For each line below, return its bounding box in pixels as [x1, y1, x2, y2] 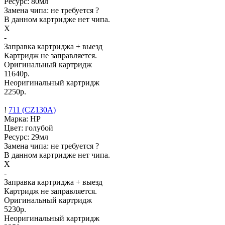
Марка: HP [4, 114, 41, 123]
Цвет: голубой [4, 123, 53, 132]
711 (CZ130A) [9, 105, 56, 114]
